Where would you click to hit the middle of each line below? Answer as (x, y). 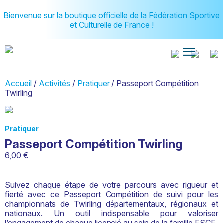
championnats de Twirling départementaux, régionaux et (111, 203)
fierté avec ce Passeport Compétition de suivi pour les (111, 194)
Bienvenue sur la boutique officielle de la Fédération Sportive (111, 15)
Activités (55, 83)
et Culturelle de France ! (111, 25)
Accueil (18, 83)
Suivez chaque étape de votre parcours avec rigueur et (111, 184)
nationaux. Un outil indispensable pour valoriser (111, 213)
